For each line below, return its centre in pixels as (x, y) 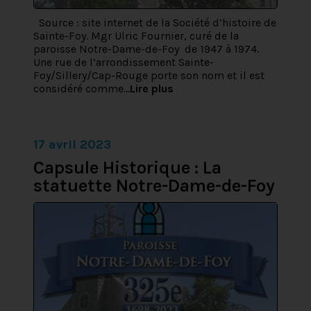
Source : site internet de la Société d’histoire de (155, 23)
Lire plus (152, 89)
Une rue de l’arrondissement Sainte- (124, 62)
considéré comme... (82, 89)
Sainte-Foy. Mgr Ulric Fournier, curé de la (136, 36)
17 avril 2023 (72, 144)
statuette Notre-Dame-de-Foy (154, 186)
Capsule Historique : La (127, 168)
